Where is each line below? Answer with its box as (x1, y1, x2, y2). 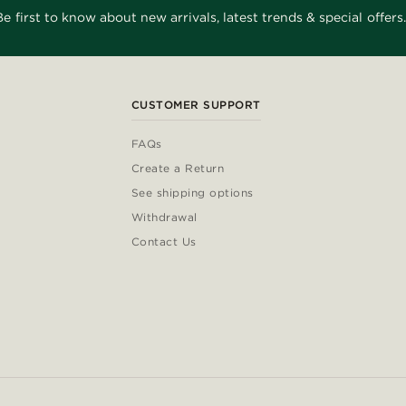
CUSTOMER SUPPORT (130, 98, 261, 112)
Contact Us (130, 235, 197, 249)
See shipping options (130, 186, 254, 200)
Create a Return (130, 161, 225, 176)
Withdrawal (130, 210, 198, 225)
